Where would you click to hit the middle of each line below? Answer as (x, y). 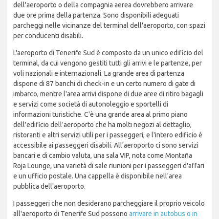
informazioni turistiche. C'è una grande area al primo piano (100, 115)
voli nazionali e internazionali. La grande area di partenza (99, 74)
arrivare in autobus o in (163, 214)
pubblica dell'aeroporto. (49, 186)
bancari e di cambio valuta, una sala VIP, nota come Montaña (103, 156)
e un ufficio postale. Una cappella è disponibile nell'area (98, 176)
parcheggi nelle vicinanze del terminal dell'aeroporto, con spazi (109, 26)
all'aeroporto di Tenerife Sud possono (71, 214)
